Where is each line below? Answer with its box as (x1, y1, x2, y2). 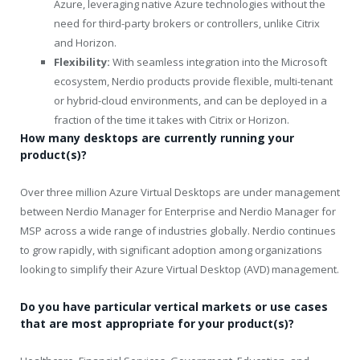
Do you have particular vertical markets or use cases (20, 298, 328, 314)
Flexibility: (54, 54, 110, 69)
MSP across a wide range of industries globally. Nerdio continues (20, 223, 336, 238)
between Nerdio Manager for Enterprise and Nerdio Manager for (20, 203, 336, 219)
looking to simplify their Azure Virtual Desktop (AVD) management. (20, 261, 339, 276)
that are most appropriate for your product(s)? (20, 315, 294, 331)
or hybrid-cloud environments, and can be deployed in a (54, 92, 327, 108)
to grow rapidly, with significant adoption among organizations (20, 242, 322, 257)
